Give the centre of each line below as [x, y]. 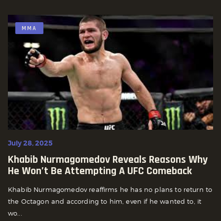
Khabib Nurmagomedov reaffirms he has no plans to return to [110, 189]
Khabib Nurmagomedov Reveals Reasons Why [108, 160]
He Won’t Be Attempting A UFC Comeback [100, 171]
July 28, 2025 [30, 143]
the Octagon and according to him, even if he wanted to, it [105, 201]
